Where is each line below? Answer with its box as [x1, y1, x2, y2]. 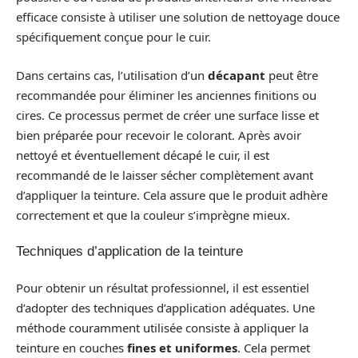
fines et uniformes [127, 339, 237, 356]
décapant [208, 66, 265, 83]
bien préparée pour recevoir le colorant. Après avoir [16, 126, 301, 143]
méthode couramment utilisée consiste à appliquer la [16, 319, 308, 336]
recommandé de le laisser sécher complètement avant [16, 166, 313, 183]
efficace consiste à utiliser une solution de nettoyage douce [16, 9, 340, 25]
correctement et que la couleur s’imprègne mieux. [16, 206, 290, 223]
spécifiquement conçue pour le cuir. [16, 29, 211, 45]
